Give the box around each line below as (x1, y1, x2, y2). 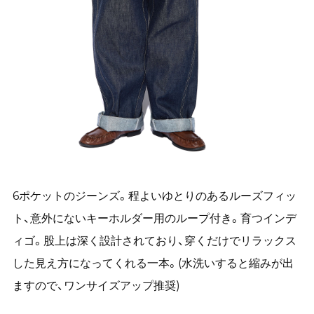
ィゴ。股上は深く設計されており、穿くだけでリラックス (12, 233, 296, 248)
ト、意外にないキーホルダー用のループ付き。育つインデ (12, 211, 296, 226)
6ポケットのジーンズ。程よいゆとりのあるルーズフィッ (12, 189, 296, 203)
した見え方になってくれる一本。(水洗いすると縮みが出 (12, 256, 294, 271)
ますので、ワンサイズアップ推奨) (12, 278, 180, 293)
